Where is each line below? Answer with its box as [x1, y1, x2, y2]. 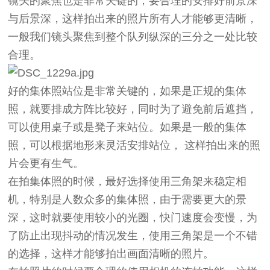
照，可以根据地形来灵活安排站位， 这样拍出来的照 [8, 139, 261, 152]
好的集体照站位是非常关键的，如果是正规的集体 [8, 85, 247, 98]
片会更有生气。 [8, 157, 84, 170]
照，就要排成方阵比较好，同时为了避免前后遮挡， [8, 103, 258, 116]
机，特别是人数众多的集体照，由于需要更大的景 [8, 193, 247, 206]
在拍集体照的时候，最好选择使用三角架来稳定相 [8, 175, 247, 188]
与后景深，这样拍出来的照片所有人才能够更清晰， [8, 13, 258, 25]
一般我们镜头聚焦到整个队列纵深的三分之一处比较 [8, 31, 258, 43]
